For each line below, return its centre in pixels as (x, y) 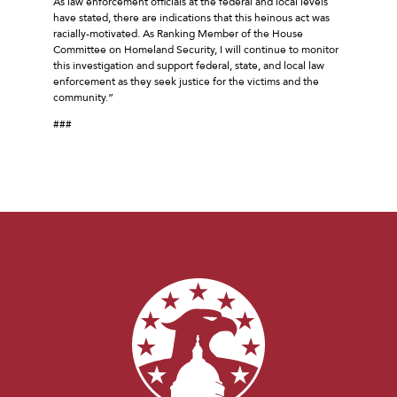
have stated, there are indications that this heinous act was (191, 17)
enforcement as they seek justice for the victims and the (186, 81)
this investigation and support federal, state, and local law (189, 65)
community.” (83, 97)
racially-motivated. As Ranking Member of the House (178, 33)
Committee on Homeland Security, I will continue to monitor (196, 49)
